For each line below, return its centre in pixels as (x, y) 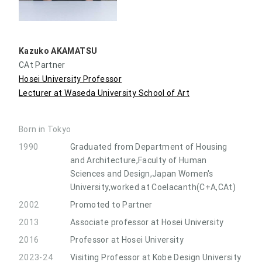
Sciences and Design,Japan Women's (142, 173)
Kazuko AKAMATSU (58, 51)
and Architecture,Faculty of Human (139, 160)
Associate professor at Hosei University (147, 222)
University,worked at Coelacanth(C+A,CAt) (153, 187)
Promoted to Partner (111, 204)
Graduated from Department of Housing (149, 146)
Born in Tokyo (45, 129)
